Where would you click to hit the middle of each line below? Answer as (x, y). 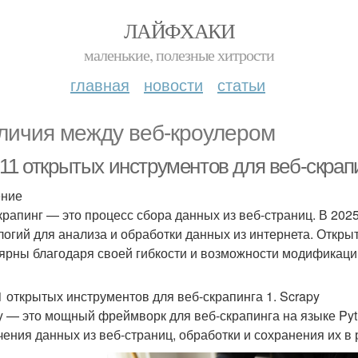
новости (173, 84)
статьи (241, 84)
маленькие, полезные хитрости (179, 55)
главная (100, 84)
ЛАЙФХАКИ (179, 30)
